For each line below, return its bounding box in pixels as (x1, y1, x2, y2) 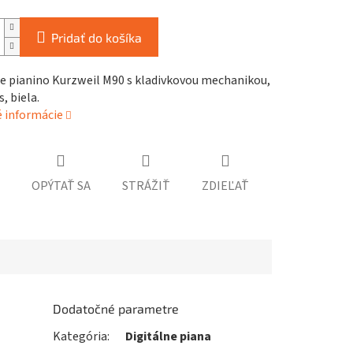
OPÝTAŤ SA (31, 177, 91, 195)
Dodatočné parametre (53, 301, 180, 317)
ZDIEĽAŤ (201, 177, 249, 195)
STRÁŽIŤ (121, 177, 170, 195)
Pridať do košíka (50, 30, 142, 46)
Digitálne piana (125, 328, 212, 346)
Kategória (53, 328, 108, 346)
